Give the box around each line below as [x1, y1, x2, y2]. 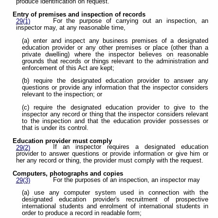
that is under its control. [22, 124, 89, 131]
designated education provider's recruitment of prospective [22, 196, 208, 203]
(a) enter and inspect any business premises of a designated [22, 37, 208, 44]
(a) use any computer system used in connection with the [22, 189, 208, 197]
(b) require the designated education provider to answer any [22, 77, 208, 85]
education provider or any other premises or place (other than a [22, 44, 208, 51]
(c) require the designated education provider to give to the [22, 104, 208, 111]
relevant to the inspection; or [22, 91, 103, 98]
